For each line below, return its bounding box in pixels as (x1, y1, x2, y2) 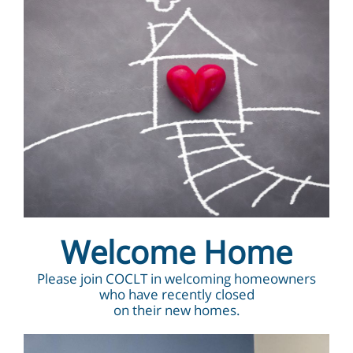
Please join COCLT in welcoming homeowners (37, 269, 316, 288)
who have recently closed (98, 285, 255, 303)
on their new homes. (113, 301, 240, 319)
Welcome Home (61, 230, 292, 273)
